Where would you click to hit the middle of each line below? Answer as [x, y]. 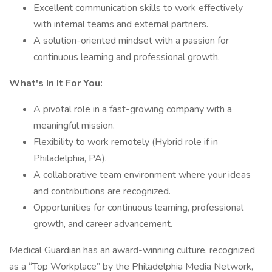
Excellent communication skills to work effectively [138, 8]
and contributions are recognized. [102, 191]
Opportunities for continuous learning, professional [138, 208]
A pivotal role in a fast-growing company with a [133, 109]
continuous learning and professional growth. [127, 57]
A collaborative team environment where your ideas [142, 175]
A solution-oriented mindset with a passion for [131, 41]
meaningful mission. [74, 126]
